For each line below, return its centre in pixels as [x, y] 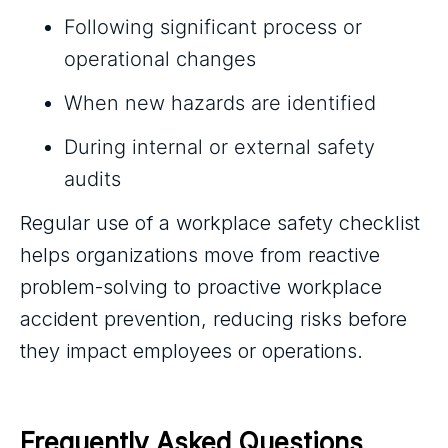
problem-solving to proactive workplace [201, 287]
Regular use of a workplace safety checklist [220, 223]
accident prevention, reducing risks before [213, 319]
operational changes [160, 59]
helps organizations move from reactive [200, 255]
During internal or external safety [219, 147]
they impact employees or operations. [191, 351]
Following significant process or [213, 27]
